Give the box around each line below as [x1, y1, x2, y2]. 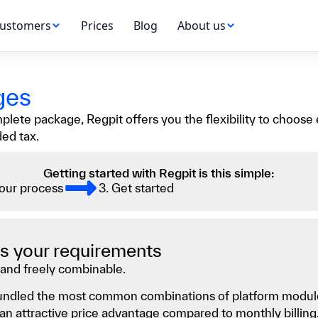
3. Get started [98, 180, 174, 194]
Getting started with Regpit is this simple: [43, 165, 275, 180]
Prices [80, 18, 114, 33]
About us [177, 18, 226, 33]
